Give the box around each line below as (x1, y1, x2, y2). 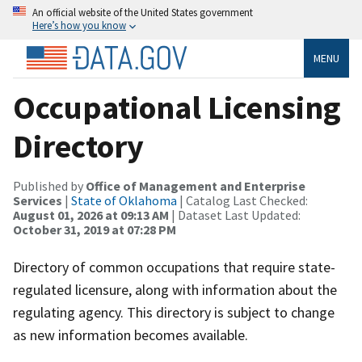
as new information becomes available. (13, 325, 248, 344)
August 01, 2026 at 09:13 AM (13, 206, 169, 223)
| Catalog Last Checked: (177, 192, 308, 208)
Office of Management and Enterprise (86, 177, 305, 194)
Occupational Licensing (13, 86, 341, 128)
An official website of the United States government (32, 6, 253, 19)
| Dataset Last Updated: (169, 206, 301, 223)
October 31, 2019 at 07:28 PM (13, 221, 176, 238)
